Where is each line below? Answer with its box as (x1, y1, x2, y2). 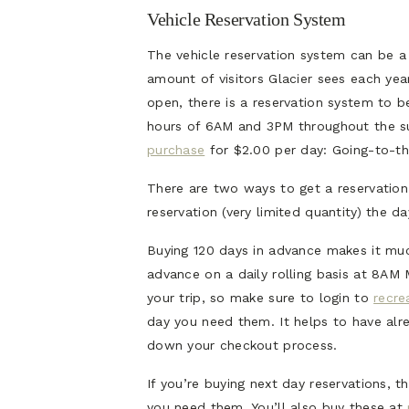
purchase (147, 142, 205, 158)
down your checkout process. (147, 338, 338, 353)
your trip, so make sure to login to (147, 290, 374, 306)
